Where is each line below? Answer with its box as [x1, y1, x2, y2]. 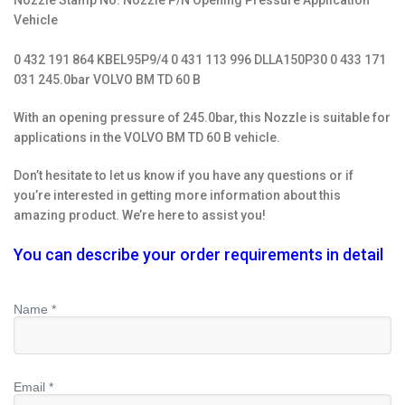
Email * [14, 380, 53, 395]
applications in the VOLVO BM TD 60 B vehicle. [14, 130, 280, 146]
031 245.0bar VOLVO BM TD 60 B [14, 72, 201, 88]
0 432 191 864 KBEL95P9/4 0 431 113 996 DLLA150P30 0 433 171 [14, 52, 386, 68]
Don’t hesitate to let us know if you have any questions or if [14, 168, 353, 184]
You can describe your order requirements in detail [14, 245, 383, 265]
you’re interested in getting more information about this [14, 188, 341, 203]
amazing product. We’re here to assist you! [14, 208, 266, 223]
